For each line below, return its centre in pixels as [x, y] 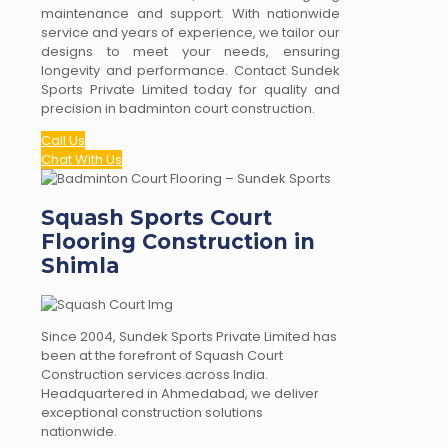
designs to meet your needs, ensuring [190, 52]
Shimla [80, 265]
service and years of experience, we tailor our [190, 33]
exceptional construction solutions [152, 412]
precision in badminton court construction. [178, 109]
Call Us [63, 141]
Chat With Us [81, 160]
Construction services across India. [154, 374]
